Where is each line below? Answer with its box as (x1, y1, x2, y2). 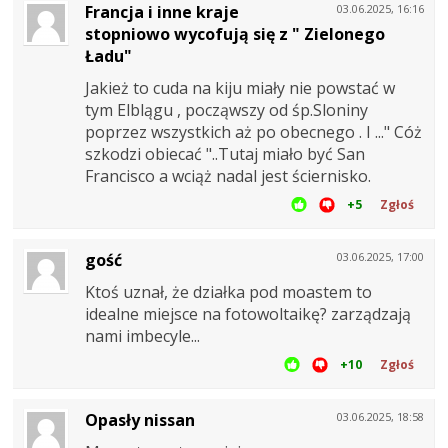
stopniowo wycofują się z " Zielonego (85, 22, 385, 45)
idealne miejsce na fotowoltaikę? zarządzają (85, 302, 411, 325)
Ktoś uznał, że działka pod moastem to (85, 280, 372, 303)
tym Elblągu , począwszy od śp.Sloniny (85, 98, 368, 121)
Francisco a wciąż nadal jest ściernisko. (85, 164, 371, 187)
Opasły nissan (85, 408, 195, 431)
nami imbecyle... (85, 324, 200, 347)
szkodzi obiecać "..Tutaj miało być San (85, 142, 365, 165)
